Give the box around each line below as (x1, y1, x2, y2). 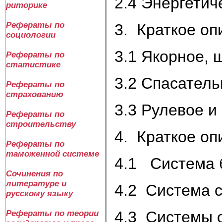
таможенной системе (6, 149, 99, 159)
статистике (6, 60, 60, 69)
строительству (6, 119, 76, 129)
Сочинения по (6, 169, 63, 178)
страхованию (6, 90, 63, 99)
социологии (6, 30, 55, 40)
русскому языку (6, 189, 73, 198)
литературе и (6, 179, 66, 188)
